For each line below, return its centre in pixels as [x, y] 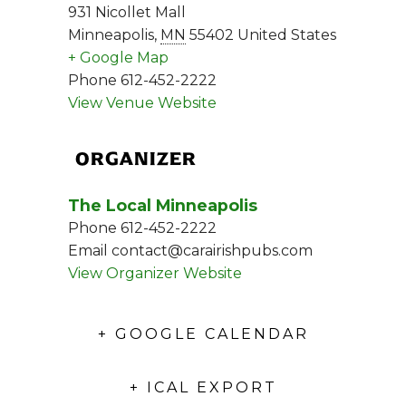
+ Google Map [118, 58]
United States [287, 35]
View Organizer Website [155, 274]
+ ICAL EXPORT [203, 388]
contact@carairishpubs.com [212, 251]
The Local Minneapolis [163, 206]
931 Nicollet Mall [127, 13]
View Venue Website [142, 103]
